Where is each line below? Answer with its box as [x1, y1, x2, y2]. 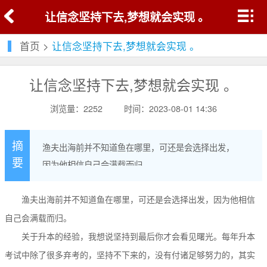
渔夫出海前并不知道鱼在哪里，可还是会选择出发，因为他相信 [5, 193, 256, 205]
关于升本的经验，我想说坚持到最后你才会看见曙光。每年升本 [5, 229, 256, 242]
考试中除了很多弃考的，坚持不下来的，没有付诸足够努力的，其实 [5, 248, 256, 260]
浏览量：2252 [50, 103, 103, 115]
